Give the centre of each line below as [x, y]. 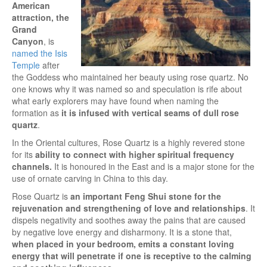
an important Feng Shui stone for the [146, 196]
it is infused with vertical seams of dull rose [150, 112]
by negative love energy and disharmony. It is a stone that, [122, 232]
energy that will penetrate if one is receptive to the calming [132, 255]
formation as [37, 112]
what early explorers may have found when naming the [115, 100]
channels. [32, 166]
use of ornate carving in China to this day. [90, 178]
